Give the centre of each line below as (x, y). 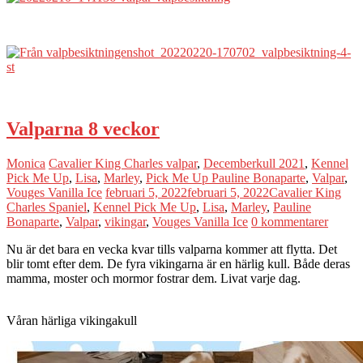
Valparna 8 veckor (83, 128)
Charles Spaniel (47, 207)
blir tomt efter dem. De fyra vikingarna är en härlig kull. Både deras (178, 263)
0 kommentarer (290, 221)
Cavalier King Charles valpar (123, 163)
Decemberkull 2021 (254, 163)
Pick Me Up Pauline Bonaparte (226, 177)
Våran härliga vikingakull (72, 320)
